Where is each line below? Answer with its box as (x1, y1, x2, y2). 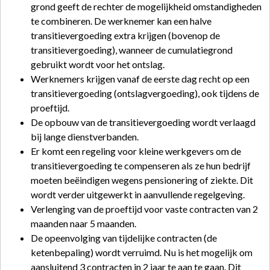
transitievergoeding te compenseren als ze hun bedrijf (31, 160, 251, 171)
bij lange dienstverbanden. (31, 131, 139, 142)
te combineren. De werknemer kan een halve (31, 15, 212, 27)
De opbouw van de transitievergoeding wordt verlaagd (31, 116, 256, 128)
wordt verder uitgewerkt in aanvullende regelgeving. (31, 189, 245, 200)
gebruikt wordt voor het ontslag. (31, 58, 165, 70)
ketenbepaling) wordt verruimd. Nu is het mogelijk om (31, 246, 253, 258)
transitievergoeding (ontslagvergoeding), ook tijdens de (31, 87, 259, 99)
